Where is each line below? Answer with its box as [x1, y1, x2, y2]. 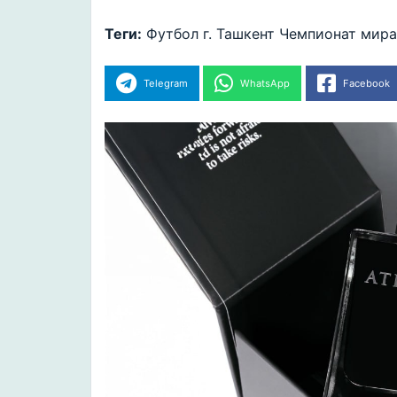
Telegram [143, 77, 188, 90]
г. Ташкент [203, 25, 275, 43]
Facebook [342, 77, 390, 90]
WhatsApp [240, 77, 291, 90]
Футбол [146, 25, 198, 43]
